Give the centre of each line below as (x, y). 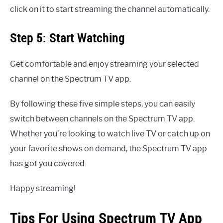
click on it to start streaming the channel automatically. (110, 9)
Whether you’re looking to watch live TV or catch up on (110, 134)
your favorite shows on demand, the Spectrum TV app (109, 149)
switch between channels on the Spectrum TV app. (102, 119)
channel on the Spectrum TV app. (70, 79)
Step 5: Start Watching (67, 38)
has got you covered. (48, 164)
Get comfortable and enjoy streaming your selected (105, 64)
